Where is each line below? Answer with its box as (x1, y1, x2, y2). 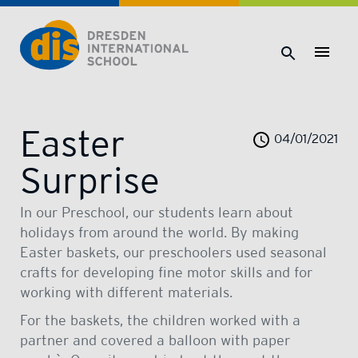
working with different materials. (20, 284, 234, 300)
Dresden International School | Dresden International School (19, 22, 292, 34)
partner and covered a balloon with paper (20, 332, 290, 348)
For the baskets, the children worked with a (20, 312, 300, 328)
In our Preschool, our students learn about (20, 204, 293, 221)
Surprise (20, 159, 160, 201)
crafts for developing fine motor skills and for (20, 264, 312, 280)
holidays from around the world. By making (20, 224, 299, 241)
